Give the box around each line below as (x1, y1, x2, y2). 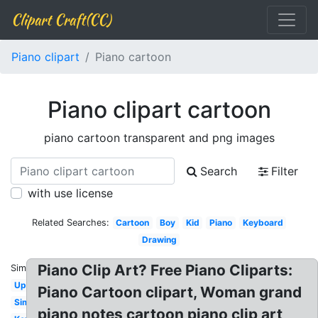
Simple (13, 297, 43, 307)
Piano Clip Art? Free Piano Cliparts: (38, 261, 293, 279)
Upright (13, 280, 46, 290)
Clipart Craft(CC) (11, 9, 111, 30)
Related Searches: (31, 217, 109, 228)
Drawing (141, 234, 177, 245)
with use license (28, 186, 113, 200)
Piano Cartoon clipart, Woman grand (38, 283, 302, 301)
